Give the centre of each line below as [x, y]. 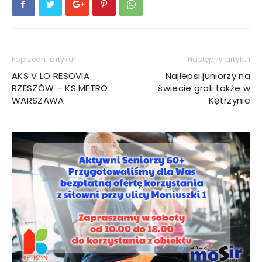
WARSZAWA [38, 100]
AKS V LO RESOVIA [51, 75]
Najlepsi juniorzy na [208, 75]
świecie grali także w [204, 88]
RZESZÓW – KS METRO [60, 88]
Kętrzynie [230, 100]
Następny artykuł [219, 59]
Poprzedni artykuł [44, 59]
